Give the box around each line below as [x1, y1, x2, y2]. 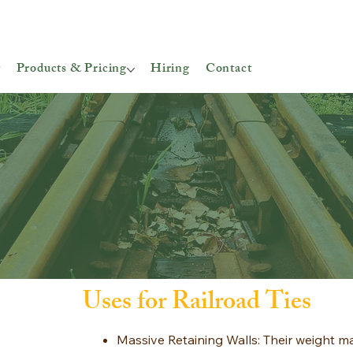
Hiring [150, 58, 190, 82]
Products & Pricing [16, 58, 127, 82]
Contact [205, 58, 252, 82]
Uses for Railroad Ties [83, 282, 312, 327]
